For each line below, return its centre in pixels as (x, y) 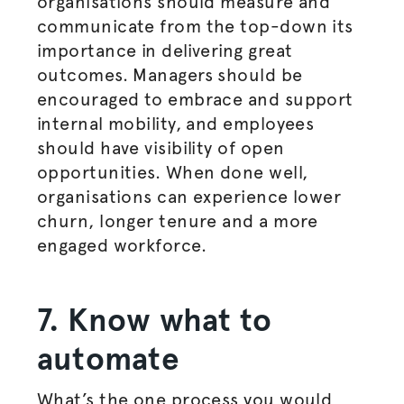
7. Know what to (154, 320)
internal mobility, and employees (175, 124)
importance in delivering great (165, 50)
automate (111, 359)
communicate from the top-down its (195, 26)
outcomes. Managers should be (170, 75)
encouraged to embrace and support (195, 99)
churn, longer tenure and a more (177, 221)
